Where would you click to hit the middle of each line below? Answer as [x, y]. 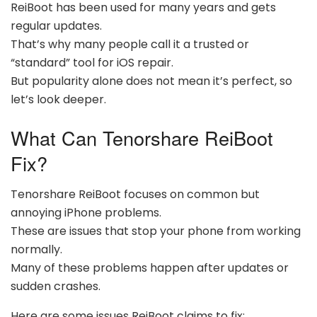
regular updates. [56, 26]
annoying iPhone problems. [86, 213]
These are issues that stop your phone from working [156, 231]
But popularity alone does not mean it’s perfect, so [151, 81]
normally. [36, 250]
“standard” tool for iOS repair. [92, 63]
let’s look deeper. [58, 100]
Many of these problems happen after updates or [150, 268]
